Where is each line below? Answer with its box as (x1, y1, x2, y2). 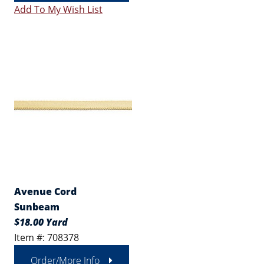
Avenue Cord (14, 185, 77, 198)
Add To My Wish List (14, 3, 103, 16)
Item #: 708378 (14, 231, 79, 244)
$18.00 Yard (14, 216, 68, 229)
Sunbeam (14, 200, 60, 213)
